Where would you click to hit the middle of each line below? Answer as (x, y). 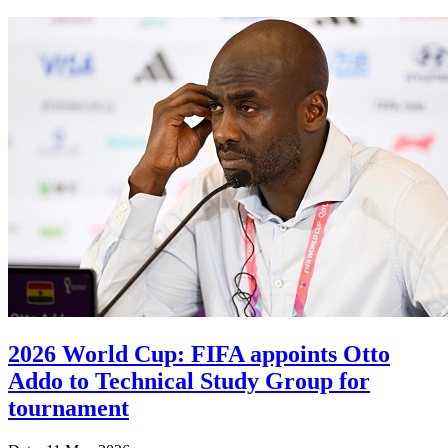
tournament (68, 407)
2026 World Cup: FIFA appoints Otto (199, 353)
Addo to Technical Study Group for (189, 380)
